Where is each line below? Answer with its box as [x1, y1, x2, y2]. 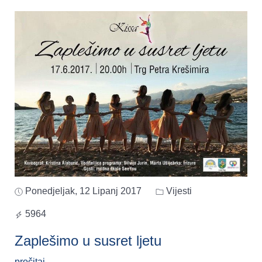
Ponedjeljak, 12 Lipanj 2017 [25, 186, 142, 196]
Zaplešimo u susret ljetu [15, 233, 161, 249]
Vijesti [164, 186, 192, 196]
